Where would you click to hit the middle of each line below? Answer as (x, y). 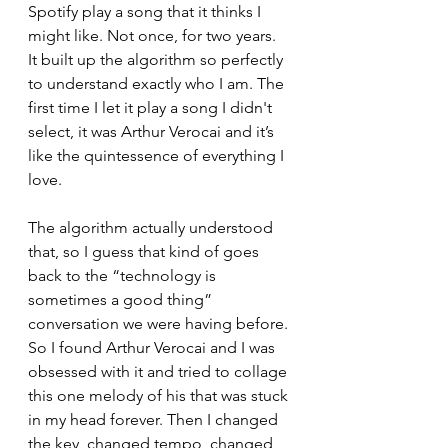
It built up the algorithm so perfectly (157, 59)
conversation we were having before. (160, 323)
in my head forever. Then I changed (155, 419)
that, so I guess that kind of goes (145, 251)
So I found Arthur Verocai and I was (153, 347)
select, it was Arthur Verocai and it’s (153, 131)
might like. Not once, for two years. (154, 35)
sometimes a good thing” (122, 299)
